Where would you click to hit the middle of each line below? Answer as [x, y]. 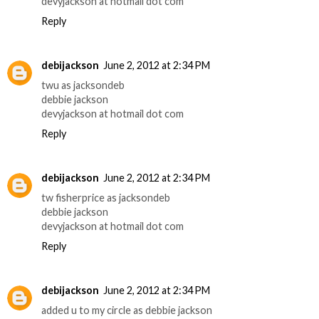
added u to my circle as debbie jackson [127, 310]
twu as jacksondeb [83, 85]
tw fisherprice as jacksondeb [106, 198]
